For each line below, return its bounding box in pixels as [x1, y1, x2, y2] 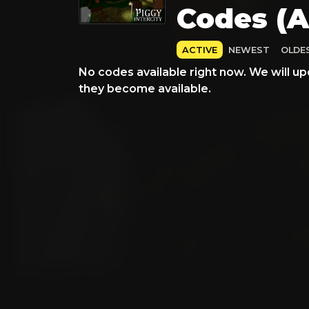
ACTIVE [182, 44, 217, 55]
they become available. [79, 81, 211, 95]
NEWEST [228, 44, 270, 55]
